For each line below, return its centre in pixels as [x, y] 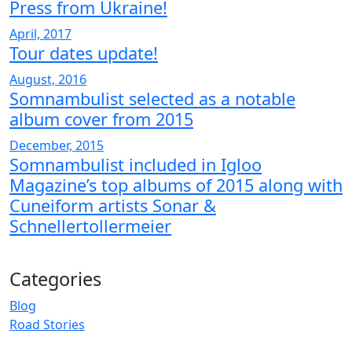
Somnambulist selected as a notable [152, 99]
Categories [55, 279]
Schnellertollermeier [90, 226]
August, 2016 [48, 79]
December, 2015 [57, 145]
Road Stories [47, 324]
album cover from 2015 [101, 119]
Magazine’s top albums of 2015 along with [176, 185]
